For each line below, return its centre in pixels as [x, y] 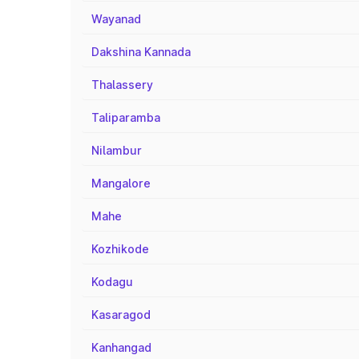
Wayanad [116, 19]
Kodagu [112, 282]
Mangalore [121, 183]
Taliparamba [126, 117]
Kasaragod [121, 315]
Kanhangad [121, 347]
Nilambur [117, 150]
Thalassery [122, 85]
